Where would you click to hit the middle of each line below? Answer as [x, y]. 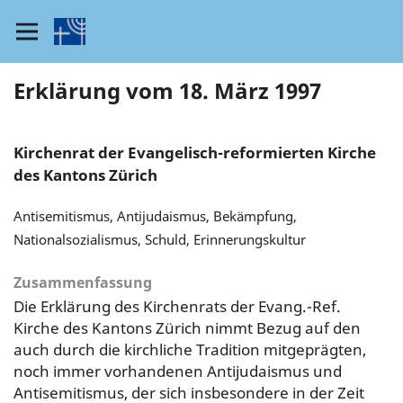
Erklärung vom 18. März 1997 [167, 90]
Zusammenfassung [82, 282]
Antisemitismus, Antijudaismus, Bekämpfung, [155, 215]
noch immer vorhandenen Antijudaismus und [177, 371]
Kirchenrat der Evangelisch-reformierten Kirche [194, 152]
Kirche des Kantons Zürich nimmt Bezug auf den [187, 327]
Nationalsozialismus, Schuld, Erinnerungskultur [159, 239]
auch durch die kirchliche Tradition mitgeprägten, [189, 349]
